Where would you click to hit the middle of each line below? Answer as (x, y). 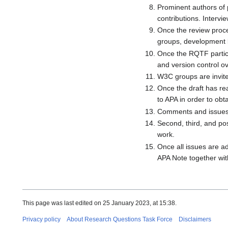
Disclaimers (195, 219)
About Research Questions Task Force (120, 219)
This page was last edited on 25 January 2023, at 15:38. (99, 203)
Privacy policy (41, 219)
